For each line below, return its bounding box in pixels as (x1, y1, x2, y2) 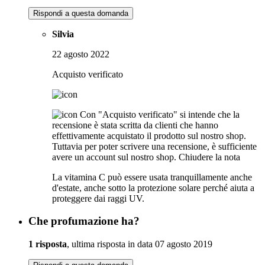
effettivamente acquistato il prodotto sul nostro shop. (52, 130, 246, 141)
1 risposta (28, 239, 67, 250)
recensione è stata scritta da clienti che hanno (52, 119, 218, 130)
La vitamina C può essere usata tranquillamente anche (52, 172, 252, 182)
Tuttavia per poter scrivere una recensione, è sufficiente (52, 141, 257, 151)
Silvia (52, 28, 74, 39)
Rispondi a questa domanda (33, 8, 128, 18)
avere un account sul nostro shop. (52, 151, 176, 162)
